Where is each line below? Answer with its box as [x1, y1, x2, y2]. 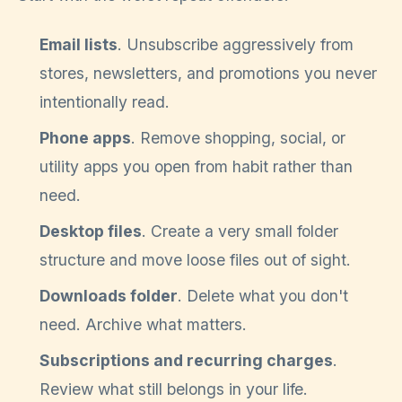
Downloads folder [39, 285, 178, 305]
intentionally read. [39, 92, 170, 111]
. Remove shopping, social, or [131, 127, 345, 147]
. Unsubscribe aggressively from [118, 34, 354, 54]
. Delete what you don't [178, 285, 348, 305]
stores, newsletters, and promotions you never [39, 63, 377, 83]
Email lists [39, 34, 118, 54]
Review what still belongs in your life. [39, 379, 308, 398]
